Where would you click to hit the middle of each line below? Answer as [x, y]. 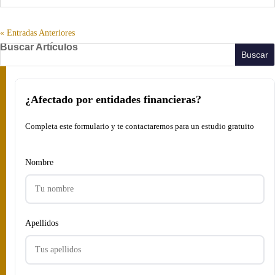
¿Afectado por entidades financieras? [113, 99]
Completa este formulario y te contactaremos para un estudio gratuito [140, 126]
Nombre [39, 162]
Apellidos [42, 223]
